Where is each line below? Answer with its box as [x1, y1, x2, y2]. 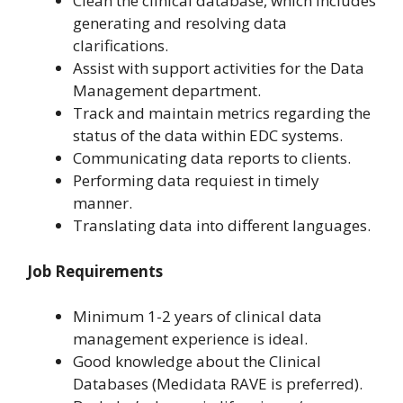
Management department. [73, 80, 261, 102]
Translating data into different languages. [73, 215, 371, 237]
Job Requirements [27, 260, 163, 282]
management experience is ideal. [73, 328, 308, 350]
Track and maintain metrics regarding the [73, 103, 371, 124]
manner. [73, 193, 132, 214]
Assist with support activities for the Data [73, 58, 364, 79]
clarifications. [73, 35, 168, 57]
